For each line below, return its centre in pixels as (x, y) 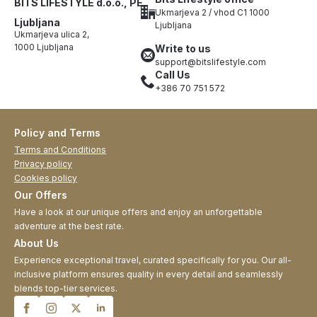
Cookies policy (46, 178)
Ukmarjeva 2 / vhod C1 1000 (212, 12)
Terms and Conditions (60, 149)
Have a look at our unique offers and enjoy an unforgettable (138, 212)
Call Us (173, 74)
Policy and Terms (57, 132)
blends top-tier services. (66, 288)
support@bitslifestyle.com (211, 62)
